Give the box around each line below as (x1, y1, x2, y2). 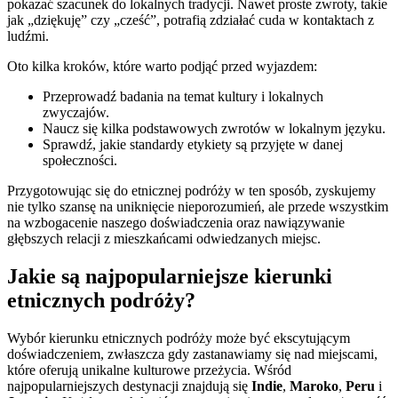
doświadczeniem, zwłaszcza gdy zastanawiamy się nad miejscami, (7, 346, 378, 362)
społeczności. (43, 153, 117, 169)
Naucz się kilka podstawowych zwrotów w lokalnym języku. (43, 121, 386, 137)
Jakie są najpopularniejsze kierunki (7, 265, 332, 289)
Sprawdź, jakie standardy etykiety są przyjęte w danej (43, 137, 343, 153)
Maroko (290, 378, 338, 394)
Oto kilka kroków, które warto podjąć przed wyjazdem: (7, 59, 317, 75)
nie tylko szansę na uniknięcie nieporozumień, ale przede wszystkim (7, 199, 388, 215)
